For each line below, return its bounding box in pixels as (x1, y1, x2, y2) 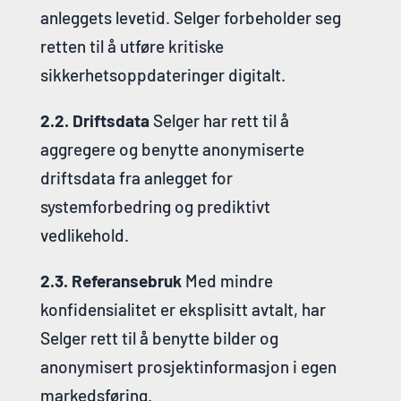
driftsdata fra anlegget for (39, 166, 233, 188)
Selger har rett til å (149, 109, 289, 131)
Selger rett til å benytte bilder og (39, 327, 278, 348)
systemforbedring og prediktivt (39, 195, 270, 217)
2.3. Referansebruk (39, 269, 182, 291)
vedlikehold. (39, 224, 129, 245)
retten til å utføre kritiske (39, 35, 224, 56)
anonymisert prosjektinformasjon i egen (39, 355, 337, 377)
